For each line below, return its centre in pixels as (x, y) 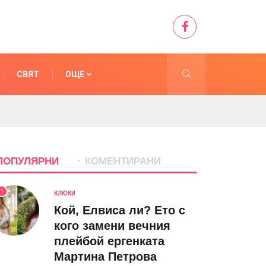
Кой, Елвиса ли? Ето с (120, 210)
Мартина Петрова (105, 256)
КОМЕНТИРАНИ (123, 161)
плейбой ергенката (109, 241)
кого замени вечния (112, 226)
